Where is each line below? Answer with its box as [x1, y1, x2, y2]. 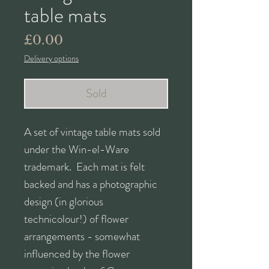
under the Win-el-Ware [24, 141, 129, 157]
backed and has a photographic [24, 176, 157, 192]
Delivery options [24, 52, 79, 64]
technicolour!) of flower [24, 211, 128, 227]
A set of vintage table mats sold [24, 124, 160, 140]
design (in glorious [24, 193, 103, 210]
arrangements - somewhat [24, 228, 140, 244]
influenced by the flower [24, 246, 130, 262]
